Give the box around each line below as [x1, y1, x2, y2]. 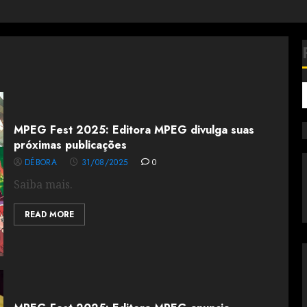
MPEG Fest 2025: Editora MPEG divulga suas [13, 122, 254, 138]
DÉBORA [24, 156, 57, 169]
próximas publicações [13, 137, 127, 153]
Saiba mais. [13, 177, 73, 192]
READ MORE [24, 208, 74, 221]
